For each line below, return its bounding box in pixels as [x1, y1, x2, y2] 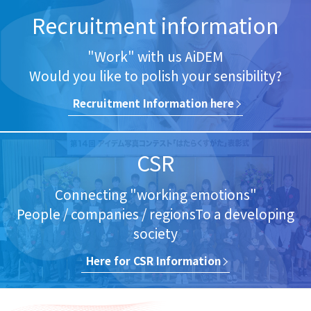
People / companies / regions [17, 203, 195, 224]
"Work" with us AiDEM [87, 47, 224, 67]
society [133, 223, 178, 243]
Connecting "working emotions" [54, 184, 257, 204]
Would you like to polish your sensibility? [29, 66, 282, 86]
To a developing [195, 203, 294, 224]
